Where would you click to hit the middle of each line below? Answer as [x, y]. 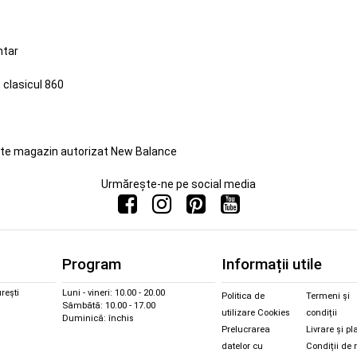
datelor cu [242, 347]
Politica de [243, 296]
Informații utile [272, 265]
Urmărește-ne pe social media [178, 184]
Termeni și [328, 296]
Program [92, 265]
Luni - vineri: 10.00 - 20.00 [114, 293]
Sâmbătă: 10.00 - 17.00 [109, 306]
